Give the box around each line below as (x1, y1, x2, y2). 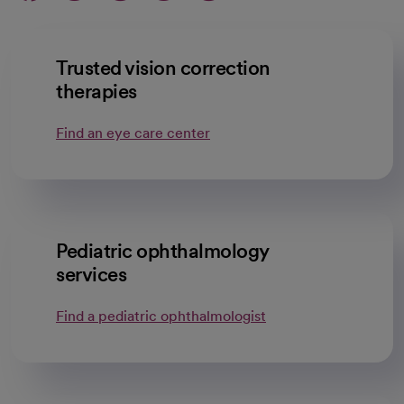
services (56, 262, 126, 286)
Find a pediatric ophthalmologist (56, 308, 266, 325)
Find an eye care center (56, 124, 210, 142)
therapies (56, 79, 137, 103)
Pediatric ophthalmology (56, 239, 269, 262)
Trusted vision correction (56, 56, 271, 79)
